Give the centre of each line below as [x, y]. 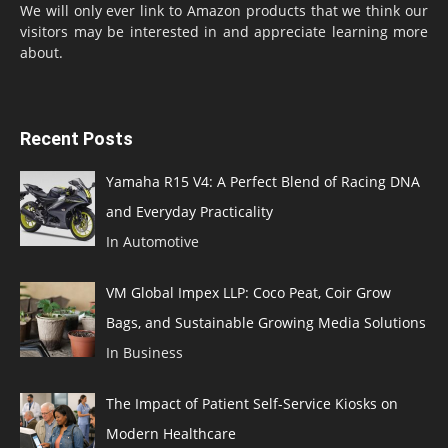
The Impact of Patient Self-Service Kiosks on [251, 403]
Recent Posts [76, 138]
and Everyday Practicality [189, 211]
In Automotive [152, 241]
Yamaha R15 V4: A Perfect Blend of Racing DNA [262, 181]
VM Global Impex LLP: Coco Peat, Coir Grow [248, 292]
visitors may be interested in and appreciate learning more [224, 31]
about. [41, 52]
